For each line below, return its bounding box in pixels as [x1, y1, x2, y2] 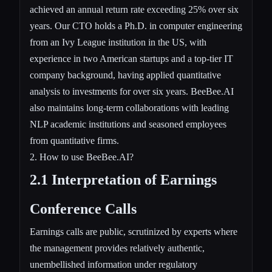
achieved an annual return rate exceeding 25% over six [30, 4, 239, 15]
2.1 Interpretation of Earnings [30, 171, 217, 188]
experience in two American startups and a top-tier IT [30, 53, 233, 64]
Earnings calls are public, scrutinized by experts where [30, 226, 237, 237]
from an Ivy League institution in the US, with [30, 36, 206, 47]
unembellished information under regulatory [30, 259, 197, 270]
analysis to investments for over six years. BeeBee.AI [30, 86, 234, 97]
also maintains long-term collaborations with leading [30, 102, 229, 113]
